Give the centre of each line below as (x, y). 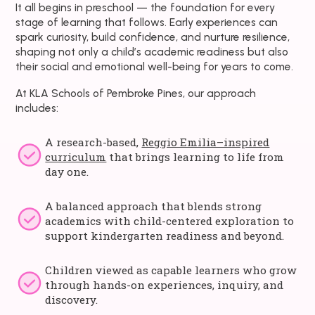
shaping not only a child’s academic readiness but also (152, 51)
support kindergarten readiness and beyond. (165, 235)
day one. (67, 171)
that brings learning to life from (195, 156)
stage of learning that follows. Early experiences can (147, 22)
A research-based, (94, 142)
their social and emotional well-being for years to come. (155, 66)
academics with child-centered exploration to (170, 220)
